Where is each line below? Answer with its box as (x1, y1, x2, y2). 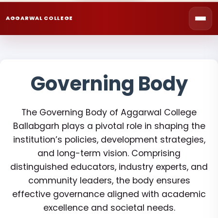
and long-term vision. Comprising (37, 147, 181, 159)
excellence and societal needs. (43, 202, 175, 214)
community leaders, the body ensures (28, 175, 190, 186)
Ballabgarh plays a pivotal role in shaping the (13, 120, 205, 132)
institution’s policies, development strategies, (13, 134, 205, 145)
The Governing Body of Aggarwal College (21, 107, 197, 118)
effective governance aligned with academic (12, 188, 206, 200)
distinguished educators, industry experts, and (10, 161, 208, 173)
